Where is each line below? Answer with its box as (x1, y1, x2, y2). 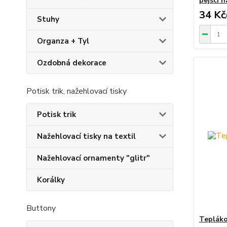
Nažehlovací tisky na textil (37, 131, 136, 141)
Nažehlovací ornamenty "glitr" (37, 153, 150, 163)
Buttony (26, 203, 56, 214)
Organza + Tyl (37, 36, 89, 46)
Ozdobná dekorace (37, 58, 106, 68)
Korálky (37, 175, 65, 185)
